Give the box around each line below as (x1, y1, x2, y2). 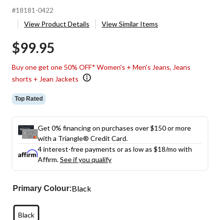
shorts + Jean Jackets (12, 74, 79, 83)
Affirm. (38, 155, 60, 164)
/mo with (165, 144, 192, 153)
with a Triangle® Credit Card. (38, 134, 128, 142)
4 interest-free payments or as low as (38, 144, 154, 153)
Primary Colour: (13, 184, 72, 192)
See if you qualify (60, 155, 111, 164)
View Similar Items (102, 20, 158, 28)
